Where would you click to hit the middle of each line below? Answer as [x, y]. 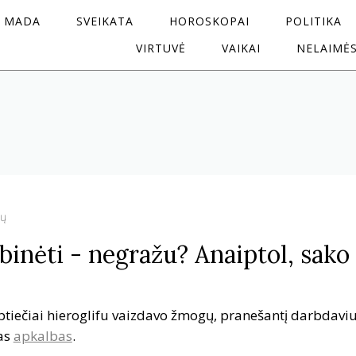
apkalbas [43, 336]
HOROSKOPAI [209, 21]
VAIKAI [241, 48]
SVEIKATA [104, 21]
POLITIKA [313, 21]
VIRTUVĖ [161, 48]
